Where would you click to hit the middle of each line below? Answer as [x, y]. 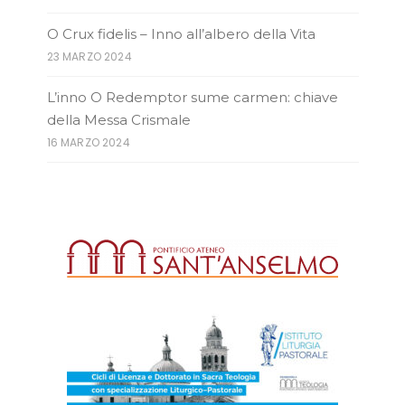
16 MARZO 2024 [88, 142]
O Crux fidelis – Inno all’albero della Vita [181, 33]
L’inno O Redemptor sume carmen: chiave [192, 97]
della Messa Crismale [118, 119]
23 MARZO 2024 [89, 56]
